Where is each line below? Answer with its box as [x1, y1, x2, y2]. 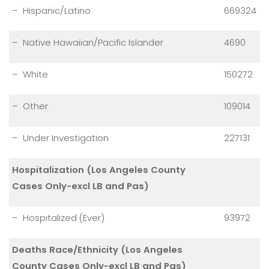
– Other [12, 99, 48, 112]
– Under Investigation [12, 131, 109, 144]
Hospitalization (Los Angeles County [12, 163, 186, 176]
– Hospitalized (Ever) [12, 211, 104, 224]
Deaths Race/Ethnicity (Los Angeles [12, 243, 183, 256]
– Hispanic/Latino [12, 4, 91, 17]
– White [12, 67, 48, 80]
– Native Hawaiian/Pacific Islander [12, 35, 163, 49]
